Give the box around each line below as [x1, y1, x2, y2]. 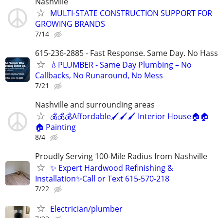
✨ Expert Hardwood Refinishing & [50, 163, 173, 174]
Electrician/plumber [50, 203, 123, 215]
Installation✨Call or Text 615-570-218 [35, 173, 169, 184]
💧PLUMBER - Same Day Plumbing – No [50, 59, 192, 70]
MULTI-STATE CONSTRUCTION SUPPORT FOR [50, 7, 212, 18]
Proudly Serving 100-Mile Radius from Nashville [35, 151, 207, 162]
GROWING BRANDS [35, 18, 105, 29]
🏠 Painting [35, 122, 76, 133]
